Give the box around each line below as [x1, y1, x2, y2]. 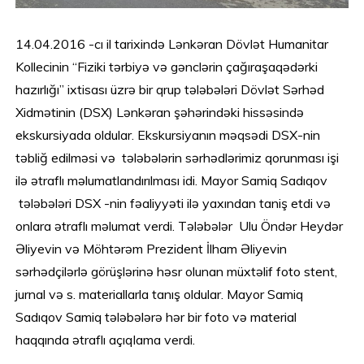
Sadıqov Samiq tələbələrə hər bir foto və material [15, 308, 297, 325]
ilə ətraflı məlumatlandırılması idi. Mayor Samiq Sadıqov [15, 171, 328, 188]
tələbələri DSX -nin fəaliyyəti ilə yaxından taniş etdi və [15, 194, 331, 211]
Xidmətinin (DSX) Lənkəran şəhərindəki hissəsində [15, 103, 305, 120]
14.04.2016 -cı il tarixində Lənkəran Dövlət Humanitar [15, 35, 329, 52]
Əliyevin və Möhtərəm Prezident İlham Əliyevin [15, 240, 288, 257]
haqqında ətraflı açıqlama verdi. [15, 331, 196, 348]
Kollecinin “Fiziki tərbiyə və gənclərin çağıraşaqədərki [15, 58, 318, 75]
